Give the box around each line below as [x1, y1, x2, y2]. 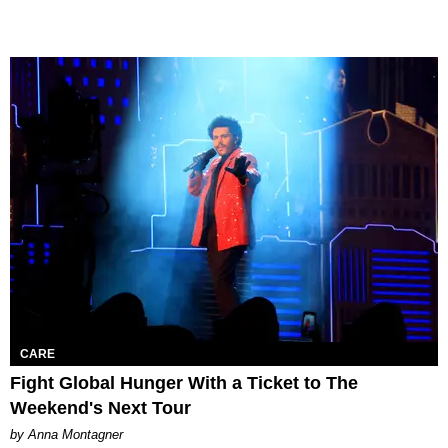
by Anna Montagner [10, 426, 123, 442]
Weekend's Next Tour [10, 397, 191, 418]
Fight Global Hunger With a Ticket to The [10, 372, 358, 393]
